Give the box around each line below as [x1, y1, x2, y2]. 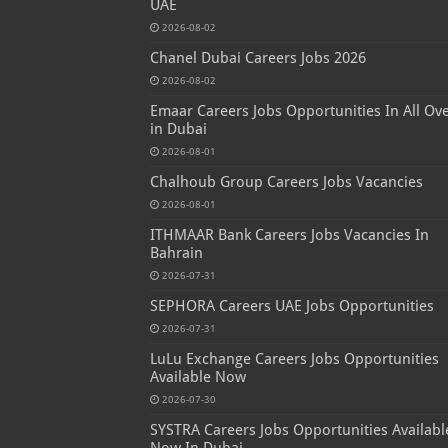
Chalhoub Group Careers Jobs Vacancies [149, 173, 423, 192]
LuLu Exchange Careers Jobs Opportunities [149, 350, 439, 369]
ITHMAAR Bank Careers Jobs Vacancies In [149, 226, 429, 245]
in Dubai [149, 120, 207, 139]
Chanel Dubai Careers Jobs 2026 [149, 49, 366, 68]
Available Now [149, 368, 246, 387]
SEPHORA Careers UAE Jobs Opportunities [149, 297, 434, 316]
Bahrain [149, 244, 203, 263]
